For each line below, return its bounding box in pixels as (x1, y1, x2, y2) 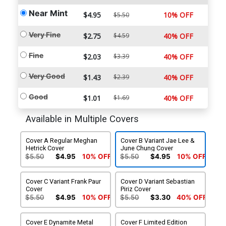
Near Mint (28, 8, 68, 19)
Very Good (28, 72, 65, 81)
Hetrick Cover (26, 144, 65, 152)
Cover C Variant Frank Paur (26, 178, 101, 186)
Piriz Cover (121, 185, 151, 193)
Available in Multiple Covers (25, 114, 139, 125)
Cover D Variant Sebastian (121, 178, 195, 186)
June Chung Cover (121, 144, 174, 152)
